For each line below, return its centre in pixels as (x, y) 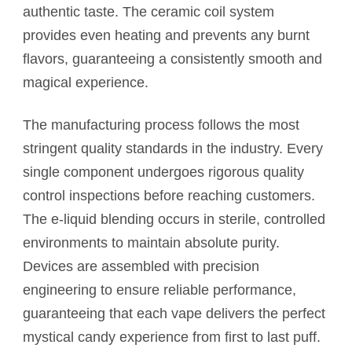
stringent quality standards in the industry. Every (173, 148)
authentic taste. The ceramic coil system (148, 11)
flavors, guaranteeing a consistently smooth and (172, 59)
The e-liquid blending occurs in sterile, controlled (174, 219)
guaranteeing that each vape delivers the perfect (174, 313)
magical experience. (86, 82)
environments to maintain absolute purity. (151, 242)
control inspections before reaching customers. (169, 195)
